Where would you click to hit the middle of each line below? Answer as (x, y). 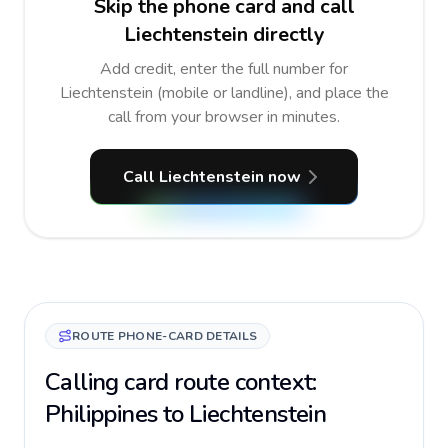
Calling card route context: (181, 382)
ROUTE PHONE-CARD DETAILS (165, 336)
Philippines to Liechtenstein (186, 414)
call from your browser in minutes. (224, 117)
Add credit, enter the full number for (224, 69)
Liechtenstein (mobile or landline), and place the (224, 93)
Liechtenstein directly (224, 34)
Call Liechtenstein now (212, 177)
